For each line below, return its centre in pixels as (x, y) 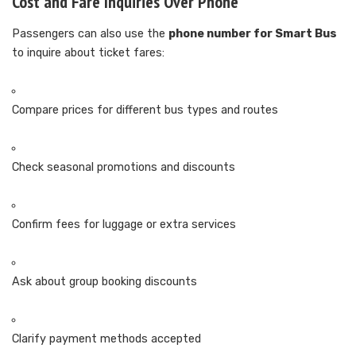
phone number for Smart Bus (253, 34)
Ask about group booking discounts (104, 282)
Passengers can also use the (90, 34)
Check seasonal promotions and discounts (124, 168)
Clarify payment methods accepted (106, 339)
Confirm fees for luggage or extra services (124, 225)
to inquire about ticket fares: (88, 53)
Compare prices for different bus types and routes (145, 110)
